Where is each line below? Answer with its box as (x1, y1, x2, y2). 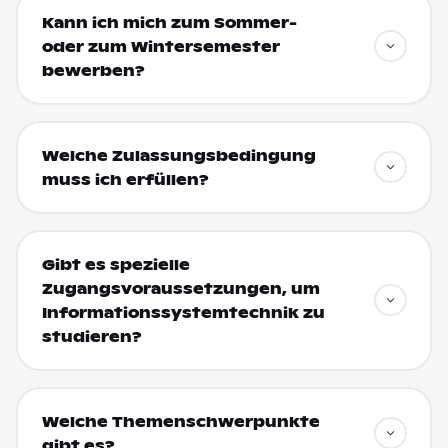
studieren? (41, 328, 142, 347)
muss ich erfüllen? (41, 171, 209, 190)
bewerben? (41, 62, 145, 81)
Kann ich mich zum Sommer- (41, 14, 297, 33)
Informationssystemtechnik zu (41, 304, 325, 323)
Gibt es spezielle (41, 256, 190, 275)
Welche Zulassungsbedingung (41, 147, 316, 166)
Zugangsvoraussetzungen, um (41, 280, 320, 299)
